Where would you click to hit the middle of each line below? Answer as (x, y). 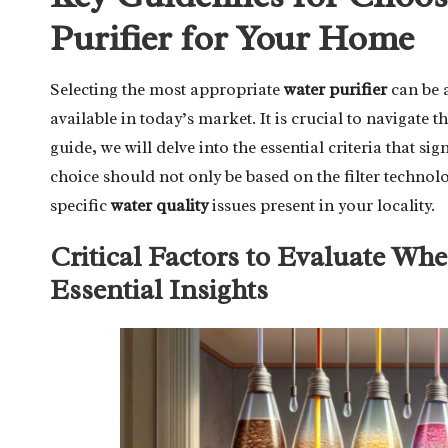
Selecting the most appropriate (167, 89)
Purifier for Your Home (232, 38)
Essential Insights (159, 289)
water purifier (335, 89)
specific (80, 205)
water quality (159, 205)
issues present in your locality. (321, 205)
